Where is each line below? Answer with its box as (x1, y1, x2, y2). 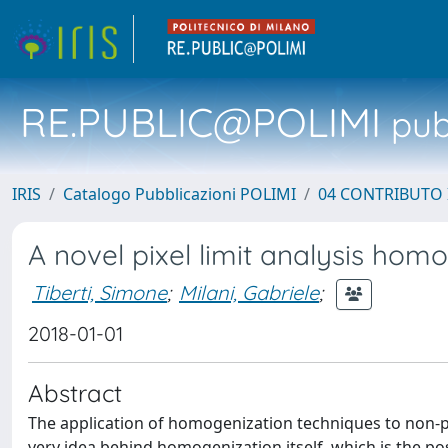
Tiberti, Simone (32, 279, 167, 305)
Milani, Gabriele (179, 279, 319, 305)
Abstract (28, 378, 122, 408)
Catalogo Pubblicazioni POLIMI (63, 183, 296, 205)
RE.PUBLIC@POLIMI (20, 97, 381, 147)
